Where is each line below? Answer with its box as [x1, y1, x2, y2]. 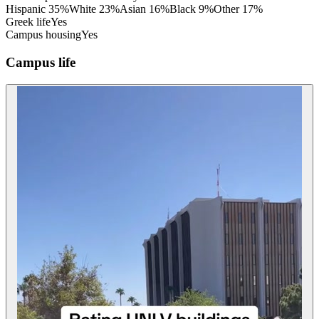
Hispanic [6, 3, 46, 16]
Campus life [6, 54, 75, 70]
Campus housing [6, 28, 81, 41]
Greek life [6, 16, 51, 28]
